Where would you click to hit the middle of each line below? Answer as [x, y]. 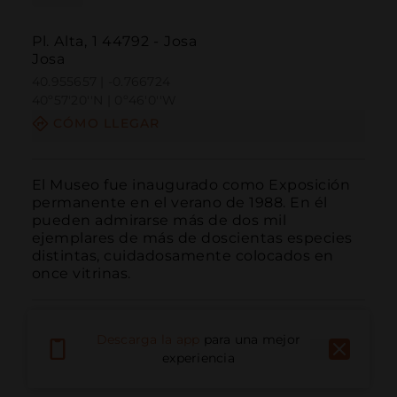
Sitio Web [333, 372]
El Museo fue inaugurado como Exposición [191, 184]
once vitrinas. [81, 273]
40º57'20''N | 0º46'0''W [104, 101]
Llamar [54, 372]
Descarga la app [148, 340]
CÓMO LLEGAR [106, 124]
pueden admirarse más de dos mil [159, 220]
